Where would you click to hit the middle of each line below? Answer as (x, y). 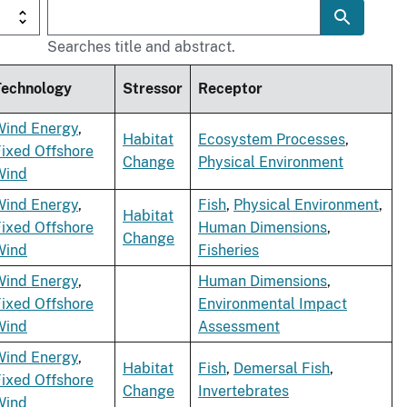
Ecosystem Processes (272, 140)
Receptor (230, 89)
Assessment (239, 327)
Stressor (153, 89)
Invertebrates (243, 392)
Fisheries (228, 251)
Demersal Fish (282, 369)
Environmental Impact (273, 304)
